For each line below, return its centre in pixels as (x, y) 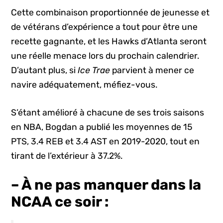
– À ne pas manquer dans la (106, 184)
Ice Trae (94, 70)
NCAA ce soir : (60, 201)
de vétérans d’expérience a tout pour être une (105, 27)
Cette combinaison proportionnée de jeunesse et (111, 13)
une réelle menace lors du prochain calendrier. (105, 56)
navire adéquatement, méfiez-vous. (84, 85)
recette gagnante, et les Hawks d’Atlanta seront (109, 42)
